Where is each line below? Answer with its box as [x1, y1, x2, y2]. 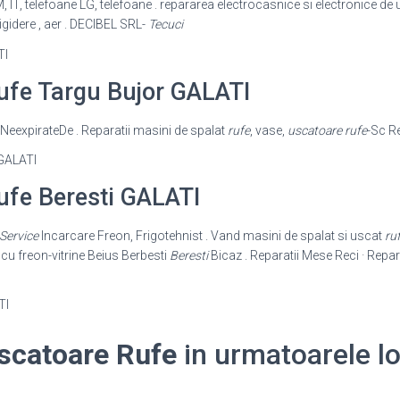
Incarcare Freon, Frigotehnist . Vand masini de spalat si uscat [37, 228, 385, 243]
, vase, [249, 122, 287, 137]
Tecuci [147, 17, 183, 32]
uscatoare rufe [287, 122, 367, 137]
